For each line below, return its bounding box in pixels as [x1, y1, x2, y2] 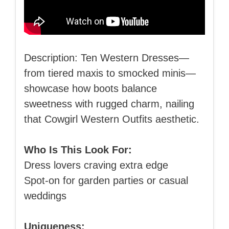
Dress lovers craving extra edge [24, 159, 168, 171]
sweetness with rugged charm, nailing [24, 98, 194, 110]
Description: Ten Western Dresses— [24, 52, 189, 64]
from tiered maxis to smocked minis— [24, 67, 196, 79]
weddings [24, 190, 66, 202]
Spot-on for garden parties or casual [24, 175, 188, 187]
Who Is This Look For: [24, 144, 132, 156]
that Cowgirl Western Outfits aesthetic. [24, 113, 199, 125]
